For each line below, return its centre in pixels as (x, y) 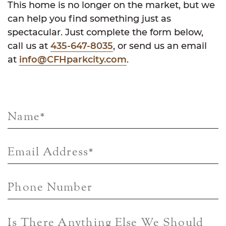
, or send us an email (160, 46)
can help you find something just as (89, 18)
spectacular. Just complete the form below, (105, 32)
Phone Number (50, 187)
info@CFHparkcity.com (73, 59)
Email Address (48, 152)
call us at (29, 46)
